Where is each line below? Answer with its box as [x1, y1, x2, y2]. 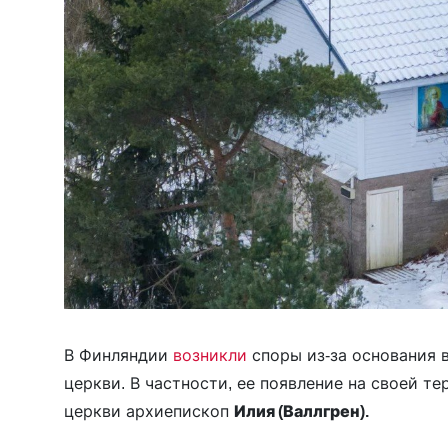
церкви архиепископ [64, 400, 234, 421]
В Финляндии [64, 344, 173, 365]
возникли [173, 344, 252, 365]
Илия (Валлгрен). [234, 400, 369, 421]
